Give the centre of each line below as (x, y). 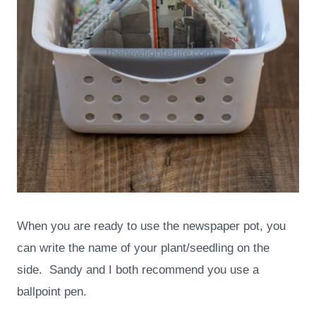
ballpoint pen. (52, 292)
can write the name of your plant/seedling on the (143, 248)
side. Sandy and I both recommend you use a (138, 270)
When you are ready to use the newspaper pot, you (151, 226)
